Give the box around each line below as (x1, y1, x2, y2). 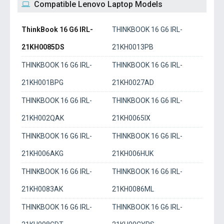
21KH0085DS (21, 43, 64, 51)
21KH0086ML (112, 185, 154, 193)
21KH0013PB (112, 43, 153, 51)
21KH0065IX (112, 114, 150, 122)
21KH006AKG (21, 149, 63, 157)
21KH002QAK (21, 114, 64, 122)
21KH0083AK (21, 185, 63, 193)
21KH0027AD (112, 78, 154, 86)
